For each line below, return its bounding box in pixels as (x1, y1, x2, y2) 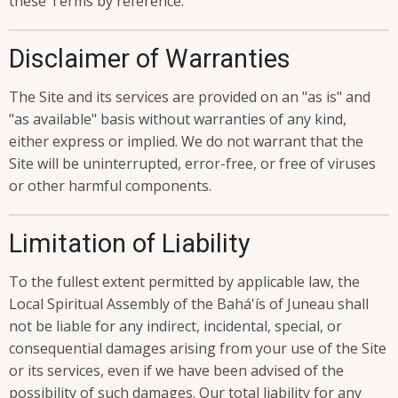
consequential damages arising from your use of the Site (9, 338, 386, 359)
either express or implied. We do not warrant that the (9, 131, 363, 151)
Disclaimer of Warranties (9, 44, 291, 74)
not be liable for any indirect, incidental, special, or (9, 316, 342, 337)
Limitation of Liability (9, 228, 251, 259)
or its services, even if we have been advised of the (9, 361, 344, 381)
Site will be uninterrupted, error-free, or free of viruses (9, 154, 376, 173)
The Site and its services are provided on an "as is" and (9, 87, 370, 107)
